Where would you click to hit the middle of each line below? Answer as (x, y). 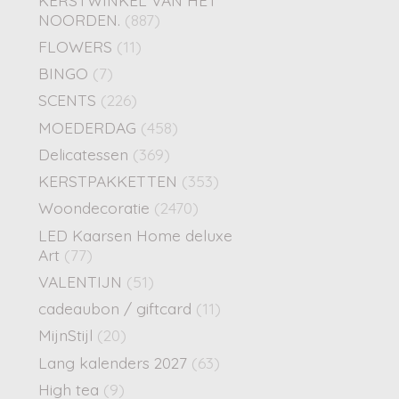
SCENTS (67, 100)
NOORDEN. (81, 19)
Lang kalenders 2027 (113, 362)
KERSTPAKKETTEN (108, 181)
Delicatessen (85, 154)
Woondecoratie (96, 208)
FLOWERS (75, 46)
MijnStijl (65, 335)
